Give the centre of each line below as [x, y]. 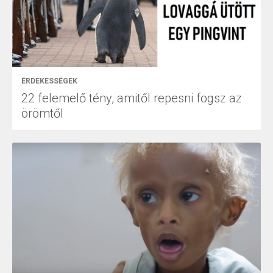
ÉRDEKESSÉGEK [49, 81]
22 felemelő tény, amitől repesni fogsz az [132, 98]
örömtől [42, 114]
